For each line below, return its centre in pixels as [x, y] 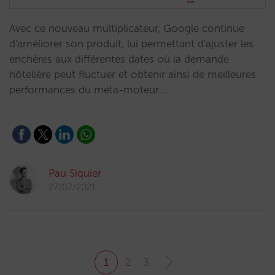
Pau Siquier [75, 173]
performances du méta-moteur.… [89, 90]
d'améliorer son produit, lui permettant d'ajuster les [131, 44]
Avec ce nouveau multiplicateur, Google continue [127, 28]
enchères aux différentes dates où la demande [119, 59]
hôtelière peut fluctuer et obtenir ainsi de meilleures [133, 74]
